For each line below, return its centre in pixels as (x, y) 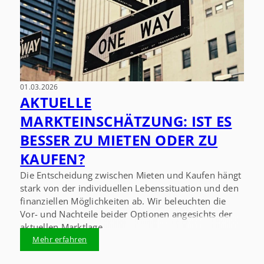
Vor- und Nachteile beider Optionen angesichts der (126, 214)
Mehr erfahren (60, 240)
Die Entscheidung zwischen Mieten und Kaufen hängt (131, 175)
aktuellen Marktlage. (63, 227)
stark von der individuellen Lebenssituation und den (129, 188)
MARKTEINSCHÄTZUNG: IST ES (126, 121)
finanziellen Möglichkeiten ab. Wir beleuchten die (123, 201)
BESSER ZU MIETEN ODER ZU (119, 140)
